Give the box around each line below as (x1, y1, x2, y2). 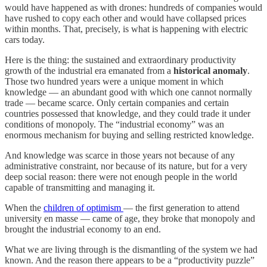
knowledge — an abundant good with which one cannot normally (5, 86, 252, 97)
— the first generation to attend (123, 202, 240, 213)
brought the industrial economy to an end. (5, 223, 161, 234)
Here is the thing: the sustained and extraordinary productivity (5, 54, 236, 65)
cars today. (5, 34, 45, 45)
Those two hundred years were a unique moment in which (5, 76, 223, 86)
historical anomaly (173, 65, 247, 76)
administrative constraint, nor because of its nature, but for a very (5, 160, 247, 171)
